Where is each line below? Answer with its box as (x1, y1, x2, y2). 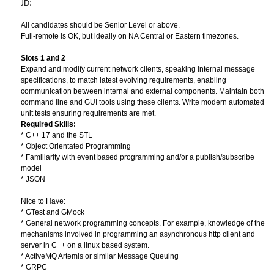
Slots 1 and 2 (21, 54, 65, 62)
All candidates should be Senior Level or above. (21, 21, 180, 29)
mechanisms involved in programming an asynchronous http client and (21, 230, 255, 239)
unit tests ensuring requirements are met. (21, 109, 156, 117)
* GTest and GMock (21, 208, 84, 217)
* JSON (21, 175, 45, 183)
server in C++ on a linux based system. (21, 241, 149, 250)
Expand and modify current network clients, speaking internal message (21, 65, 255, 73)
